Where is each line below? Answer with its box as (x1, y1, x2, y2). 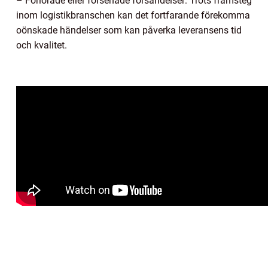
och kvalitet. (16, 39, 67, 51)
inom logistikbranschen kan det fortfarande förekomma (16, 10, 250, 22)
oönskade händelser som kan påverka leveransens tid (16, 25, 242, 36)
